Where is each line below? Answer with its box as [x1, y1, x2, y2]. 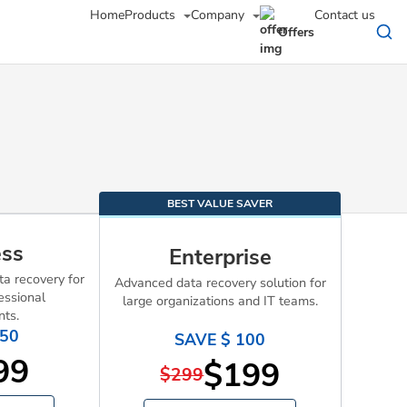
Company [191, 6, 248, 24]
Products [124, 6, 179, 24]
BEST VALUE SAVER [166, 196, 273, 211]
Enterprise [168, 243, 272, 272]
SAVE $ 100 [174, 329, 266, 351]
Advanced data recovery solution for [114, 273, 326, 292]
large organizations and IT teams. [122, 292, 318, 310]
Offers [278, 23, 314, 41]
